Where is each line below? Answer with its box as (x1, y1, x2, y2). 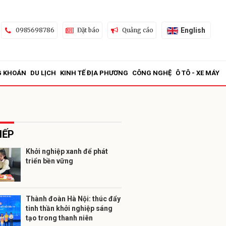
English (180, 26, 205, 34)
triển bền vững (26, 157, 73, 165)
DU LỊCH (30, 69, 56, 77)
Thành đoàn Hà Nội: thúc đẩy (26, 195, 121, 203)
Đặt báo (77, 26, 99, 34)
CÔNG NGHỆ (132, 69, 172, 77)
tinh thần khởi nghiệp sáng (26, 204, 112, 212)
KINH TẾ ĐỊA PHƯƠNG (60, 69, 128, 77)
